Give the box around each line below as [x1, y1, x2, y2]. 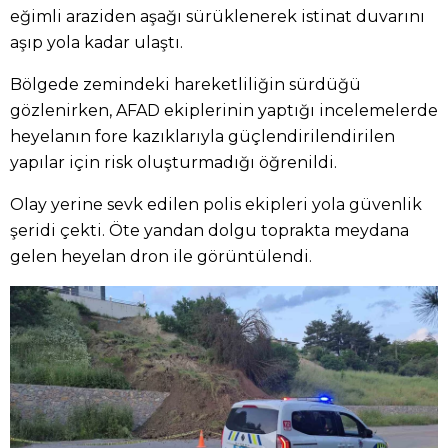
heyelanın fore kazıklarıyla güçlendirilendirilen [10, 126, 395, 146]
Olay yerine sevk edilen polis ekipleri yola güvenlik [10, 194, 422, 214]
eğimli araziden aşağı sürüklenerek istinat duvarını [10, 6, 425, 26]
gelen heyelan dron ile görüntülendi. [10, 246, 312, 266]
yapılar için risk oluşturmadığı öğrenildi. [10, 152, 337, 172]
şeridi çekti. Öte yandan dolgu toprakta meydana [10, 220, 409, 240]
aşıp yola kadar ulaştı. [10, 32, 183, 52]
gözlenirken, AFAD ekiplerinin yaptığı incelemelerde [10, 100, 438, 120]
